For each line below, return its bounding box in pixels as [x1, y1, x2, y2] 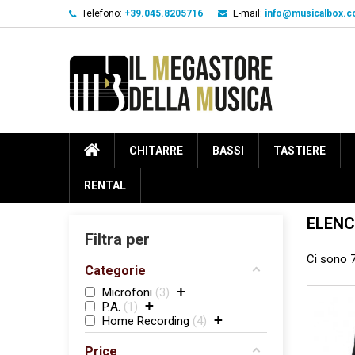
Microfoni [102, 285, 152, 300]
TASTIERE [273, 144, 326, 157]
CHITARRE [129, 144, 183, 157]
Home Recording [102, 314, 189, 328]
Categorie [85, 263, 146, 278]
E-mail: [233, 8, 262, 19]
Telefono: [82, 8, 122, 19]
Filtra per [85, 230, 150, 249]
